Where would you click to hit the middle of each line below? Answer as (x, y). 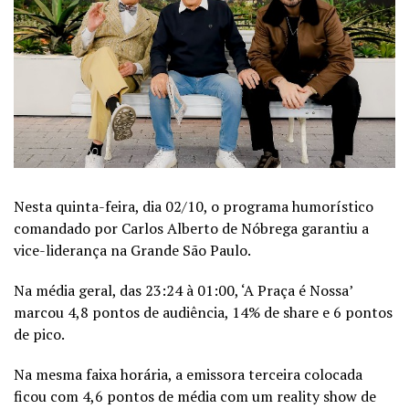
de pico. (39, 334)
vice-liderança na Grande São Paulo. (132, 250)
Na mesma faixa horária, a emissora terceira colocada (188, 374)
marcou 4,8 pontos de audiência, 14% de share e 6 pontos (203, 312)
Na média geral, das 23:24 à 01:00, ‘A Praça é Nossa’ (183, 290)
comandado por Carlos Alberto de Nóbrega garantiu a (191, 228)
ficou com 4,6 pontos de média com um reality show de (195, 396)
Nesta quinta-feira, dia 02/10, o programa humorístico (194, 206)
